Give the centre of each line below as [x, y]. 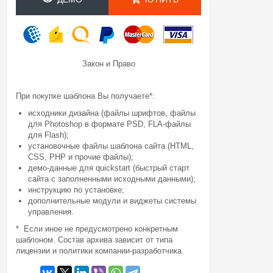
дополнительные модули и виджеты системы [112, 201]
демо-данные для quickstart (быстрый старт [109, 168]
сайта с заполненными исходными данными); [112, 179]
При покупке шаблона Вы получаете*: [86, 96]
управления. [51, 212]
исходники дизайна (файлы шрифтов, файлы [112, 113]
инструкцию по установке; [76, 190]
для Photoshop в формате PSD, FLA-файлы [110, 124]
